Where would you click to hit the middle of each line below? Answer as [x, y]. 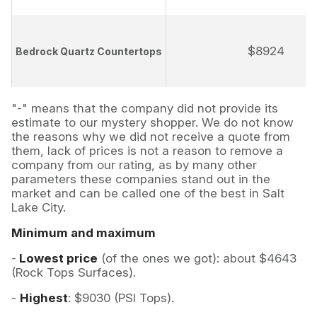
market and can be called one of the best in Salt [148, 194]
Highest [44, 298]
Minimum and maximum [83, 233]
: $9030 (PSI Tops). [121, 298]
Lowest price [57, 259]
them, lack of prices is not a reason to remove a [147, 151]
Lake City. [40, 208]
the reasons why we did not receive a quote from [151, 137]
